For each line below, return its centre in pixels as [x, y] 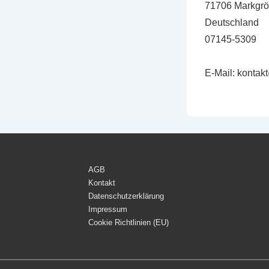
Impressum [108, 209]
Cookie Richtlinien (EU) [128, 222]
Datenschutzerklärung [126, 196]
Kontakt [102, 183]
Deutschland [231, 22]
